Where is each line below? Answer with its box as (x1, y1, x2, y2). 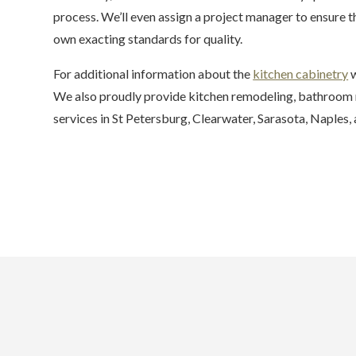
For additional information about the (53, 66, 253, 81)
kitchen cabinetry (253, 66, 349, 81)
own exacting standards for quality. (53, 31, 243, 46)
